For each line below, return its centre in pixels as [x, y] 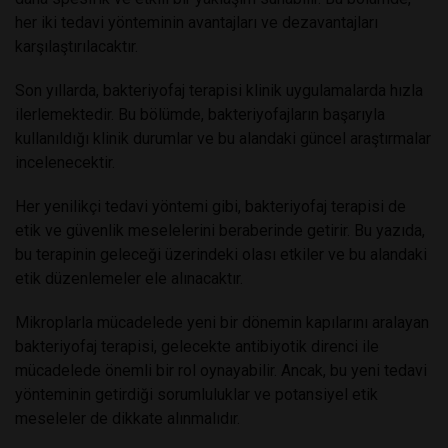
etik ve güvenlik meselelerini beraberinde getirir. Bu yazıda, [220, 231]
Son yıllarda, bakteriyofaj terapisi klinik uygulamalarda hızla [219, 91]
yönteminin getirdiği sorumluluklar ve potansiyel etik [196, 395]
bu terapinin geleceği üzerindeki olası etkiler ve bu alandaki [221, 255]
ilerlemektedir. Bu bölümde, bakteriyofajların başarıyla [200, 115]
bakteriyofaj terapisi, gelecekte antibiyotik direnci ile [197, 347]
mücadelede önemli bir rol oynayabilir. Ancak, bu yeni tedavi [221, 371]
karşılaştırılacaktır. [76, 47]
